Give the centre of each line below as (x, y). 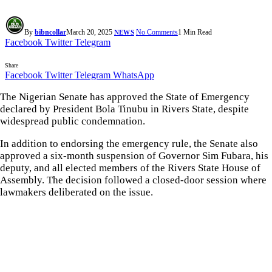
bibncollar (50, 32)
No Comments (157, 32)
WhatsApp (134, 75)
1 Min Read (195, 32)
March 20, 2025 (89, 32)
